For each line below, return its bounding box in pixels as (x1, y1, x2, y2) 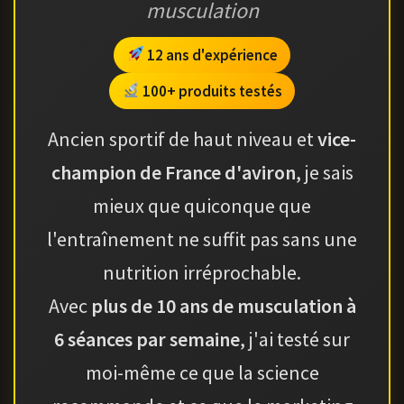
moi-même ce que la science (85, 359, 319, 385)
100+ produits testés (139, 80, 282, 101)
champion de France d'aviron (50, 159, 296, 185)
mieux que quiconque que (93, 192, 311, 218)
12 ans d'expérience (143, 44, 278, 65)
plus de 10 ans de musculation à (90, 292, 356, 318)
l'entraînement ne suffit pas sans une (47, 225, 357, 252)
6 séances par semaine (54, 326, 240, 352)
